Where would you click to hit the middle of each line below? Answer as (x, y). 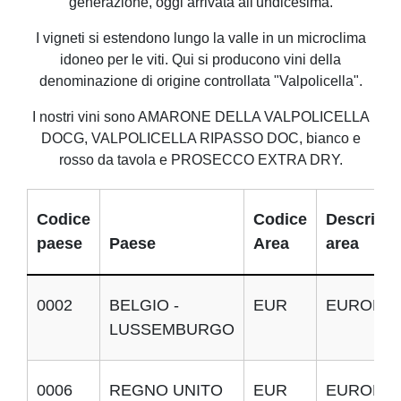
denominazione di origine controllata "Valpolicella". (200, 81)
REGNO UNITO (166, 390)
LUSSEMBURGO (172, 329)
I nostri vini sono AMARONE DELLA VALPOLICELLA (200, 117)
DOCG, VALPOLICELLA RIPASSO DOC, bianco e (200, 138)
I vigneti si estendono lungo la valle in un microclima (200, 38)
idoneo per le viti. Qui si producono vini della (200, 60)
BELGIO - (144, 305)
